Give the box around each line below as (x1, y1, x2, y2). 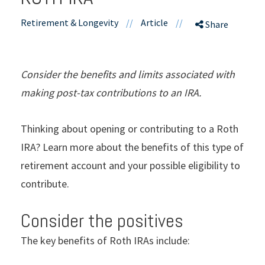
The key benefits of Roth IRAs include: (21, 233, 190, 247)
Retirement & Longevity (21, 16, 118, 28)
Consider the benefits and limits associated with (21, 67, 235, 81)
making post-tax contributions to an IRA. (21, 85, 201, 99)
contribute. (21, 176, 69, 190)
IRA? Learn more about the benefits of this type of (21, 140, 244, 154)
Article (141, 16, 168, 28)
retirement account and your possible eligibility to (21, 158, 240, 172)
